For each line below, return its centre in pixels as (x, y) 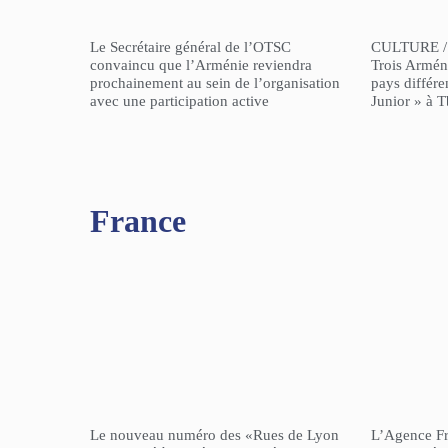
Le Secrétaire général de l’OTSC (190, 47)
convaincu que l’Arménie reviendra (201, 65)
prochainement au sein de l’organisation (215, 83)
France (138, 221)
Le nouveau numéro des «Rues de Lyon (214, 435)
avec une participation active (179, 101)
